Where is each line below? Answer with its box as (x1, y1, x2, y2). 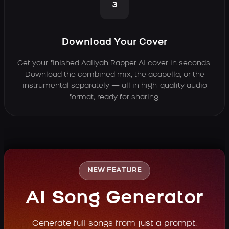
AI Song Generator (26, 190, 203, 209)
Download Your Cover (62, 38, 167, 48)
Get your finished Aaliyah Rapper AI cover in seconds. (17, 60, 212, 68)
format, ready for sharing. (69, 94, 160, 102)
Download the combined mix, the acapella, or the (25, 71, 204, 79)
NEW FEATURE (87, 167, 142, 175)
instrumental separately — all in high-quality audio (22, 82, 207, 90)
